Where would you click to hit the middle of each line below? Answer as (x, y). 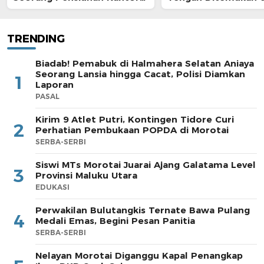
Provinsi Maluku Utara (86, 175)
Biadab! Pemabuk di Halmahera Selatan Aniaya (145, 63)
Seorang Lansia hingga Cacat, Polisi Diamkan (140, 74)
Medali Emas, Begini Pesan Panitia (115, 220)
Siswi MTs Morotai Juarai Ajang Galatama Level (146, 164)
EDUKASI (52, 187)
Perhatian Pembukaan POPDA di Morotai (132, 130)
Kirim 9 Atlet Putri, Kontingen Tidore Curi (135, 119)
